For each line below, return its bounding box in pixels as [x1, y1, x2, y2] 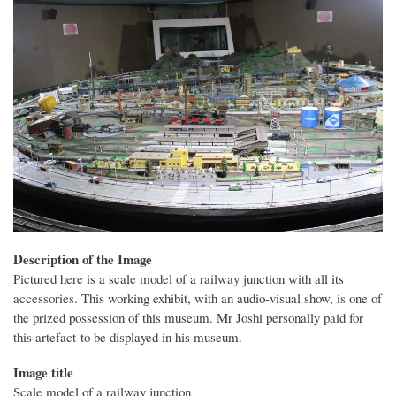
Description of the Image [13, 249, 152, 270]
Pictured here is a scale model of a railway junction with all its [13, 270, 344, 288]
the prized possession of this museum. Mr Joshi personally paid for [13, 308, 363, 327]
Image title [13, 362, 73, 383]
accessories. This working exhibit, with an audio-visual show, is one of [13, 289, 382, 308]
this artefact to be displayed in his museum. [13, 328, 242, 346]
